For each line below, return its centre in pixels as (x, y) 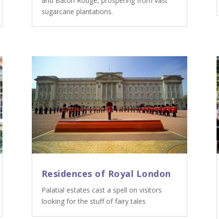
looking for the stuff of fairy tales (93, 201)
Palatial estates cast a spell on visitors (101, 190)
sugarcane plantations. (77, 12)
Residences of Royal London (106, 174)
